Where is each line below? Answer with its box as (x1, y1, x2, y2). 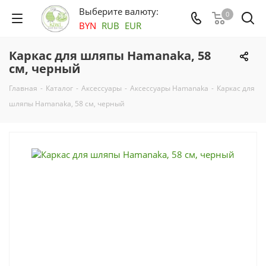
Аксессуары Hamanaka (130, 83, 208, 93)
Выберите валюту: (78, 5, 159, 17)
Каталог (46, 83, 73, 93)
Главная (9, 83, 37, 93)
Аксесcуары (81, 83, 122, 93)
